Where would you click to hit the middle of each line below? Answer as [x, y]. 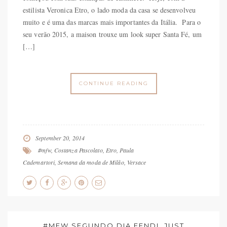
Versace [137, 162]
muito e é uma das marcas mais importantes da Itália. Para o [112, 22]
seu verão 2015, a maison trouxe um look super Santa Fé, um [112, 34]
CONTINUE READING [113, 83]
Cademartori [39, 162]
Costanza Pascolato [78, 150]
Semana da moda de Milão [91, 162]
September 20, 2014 [60, 138]
